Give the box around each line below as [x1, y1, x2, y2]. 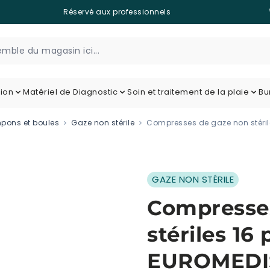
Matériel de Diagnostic [23, 86, 118, 98]
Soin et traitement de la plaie [127, 86, 250, 98]
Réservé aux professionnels [63, 7, 171, 17]
